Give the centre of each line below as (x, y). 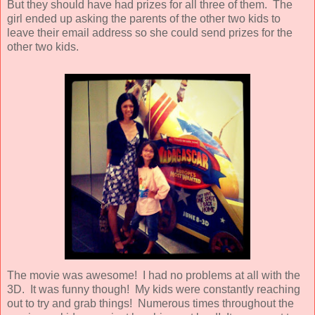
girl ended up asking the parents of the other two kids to (144, 18)
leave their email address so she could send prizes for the (150, 32)
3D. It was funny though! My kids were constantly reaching (154, 289)
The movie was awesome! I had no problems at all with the (154, 275)
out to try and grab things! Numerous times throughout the (150, 303)
